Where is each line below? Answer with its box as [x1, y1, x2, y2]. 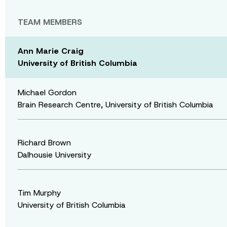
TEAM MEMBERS [18, 16, 82, 27]
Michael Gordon [18, 87, 77, 98]
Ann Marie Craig [18, 45, 84, 56]
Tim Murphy [18, 187, 61, 198]
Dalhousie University [18, 149, 91, 160]
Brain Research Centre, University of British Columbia [18, 99, 213, 110]
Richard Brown [18, 137, 71, 148]
